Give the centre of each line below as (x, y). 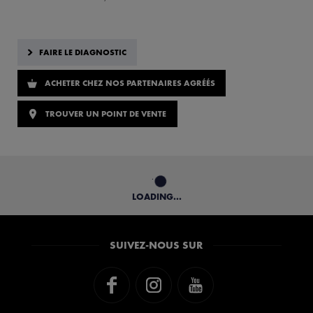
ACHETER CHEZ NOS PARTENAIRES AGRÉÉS (130, 83)
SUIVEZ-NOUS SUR (156, 245)
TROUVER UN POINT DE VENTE (106, 114)
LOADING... (156, 197)
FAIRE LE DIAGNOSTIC (83, 53)
